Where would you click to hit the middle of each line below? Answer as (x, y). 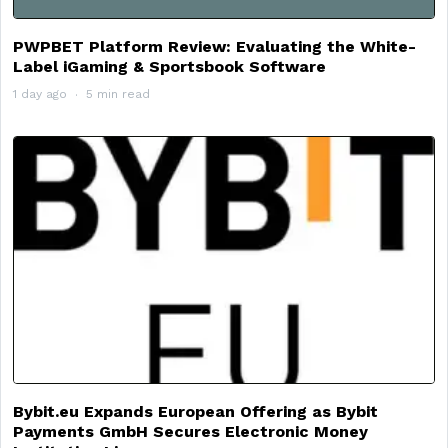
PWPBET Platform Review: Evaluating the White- (214, 46)
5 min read (118, 93)
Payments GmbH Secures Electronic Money (190, 432)
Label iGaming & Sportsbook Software (169, 66)
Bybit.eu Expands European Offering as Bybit (195, 412)
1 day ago (40, 93)
